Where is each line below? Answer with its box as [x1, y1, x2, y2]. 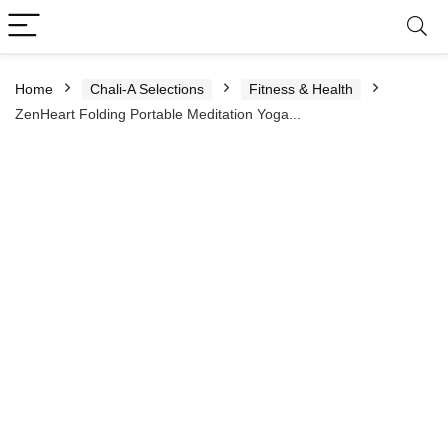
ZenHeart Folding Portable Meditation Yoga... [15, 106, 301, 122]
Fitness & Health [249, 81, 353, 97]
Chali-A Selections [90, 81, 204, 97]
